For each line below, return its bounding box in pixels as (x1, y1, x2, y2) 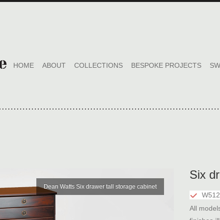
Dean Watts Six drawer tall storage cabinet (44, 183, 157, 190)
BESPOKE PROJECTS (131, 61, 201, 69)
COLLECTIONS (74, 61, 123, 69)
